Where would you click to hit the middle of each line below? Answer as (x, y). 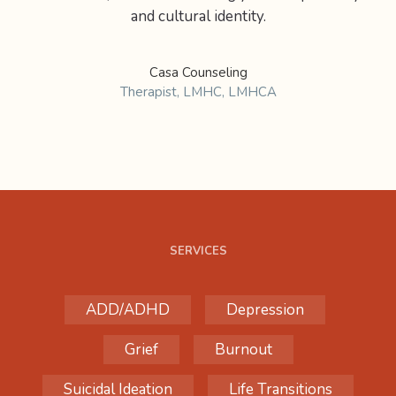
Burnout (243, 350)
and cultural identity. (198, 17)
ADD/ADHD (127, 310)
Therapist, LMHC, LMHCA (198, 92)
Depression (265, 310)
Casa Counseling (198, 73)
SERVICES (198, 251)
